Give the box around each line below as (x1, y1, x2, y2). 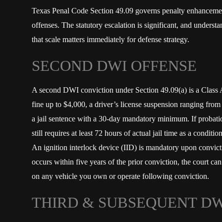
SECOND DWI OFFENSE (31, 57, 197, 75)
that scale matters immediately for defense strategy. (31, 35, 189, 44)
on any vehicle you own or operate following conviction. (31, 171, 209, 180)
